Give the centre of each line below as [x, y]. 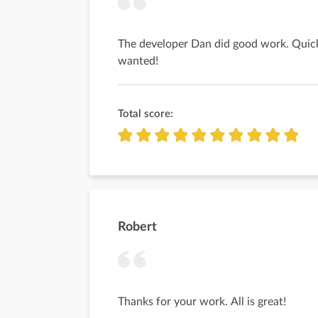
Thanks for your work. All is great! [202, 302]
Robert [137, 227]
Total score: [146, 114]
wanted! [138, 61]
